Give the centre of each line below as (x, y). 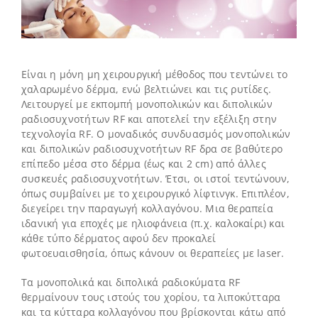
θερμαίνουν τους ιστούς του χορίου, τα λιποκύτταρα (151, 297)
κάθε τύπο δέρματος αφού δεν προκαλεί (119, 238)
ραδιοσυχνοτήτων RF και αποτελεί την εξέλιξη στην (149, 119)
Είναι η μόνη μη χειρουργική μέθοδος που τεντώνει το (154, 74)
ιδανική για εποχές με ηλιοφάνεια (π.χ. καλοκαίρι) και (153, 223)
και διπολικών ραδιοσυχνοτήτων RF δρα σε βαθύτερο (152, 148)
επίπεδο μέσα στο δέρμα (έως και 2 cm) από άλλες (143, 163)
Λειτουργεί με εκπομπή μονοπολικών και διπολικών (147, 104)
